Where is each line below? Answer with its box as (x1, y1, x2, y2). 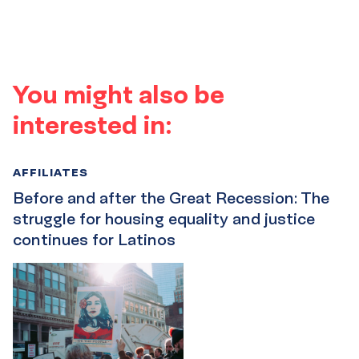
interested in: (13, 108, 172, 140)
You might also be (13, 78, 224, 110)
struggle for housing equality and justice (13, 209, 315, 228)
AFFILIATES (13, 165, 88, 179)
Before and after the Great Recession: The (13, 188, 329, 208)
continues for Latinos (13, 230, 175, 249)
